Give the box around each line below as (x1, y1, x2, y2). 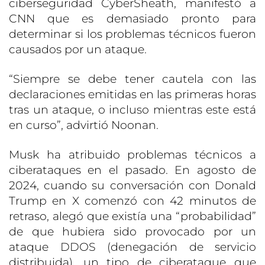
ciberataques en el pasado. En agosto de (9, 163, 256, 177)
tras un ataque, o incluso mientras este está (9, 103, 256, 117)
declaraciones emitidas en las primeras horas (9, 88, 256, 102)
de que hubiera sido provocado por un (9, 225, 256, 239)
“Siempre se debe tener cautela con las (9, 72, 256, 86)
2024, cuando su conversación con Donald (9, 179, 256, 193)
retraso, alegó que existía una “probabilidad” (9, 209, 256, 224)
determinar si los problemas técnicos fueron (9, 27, 256, 41)
